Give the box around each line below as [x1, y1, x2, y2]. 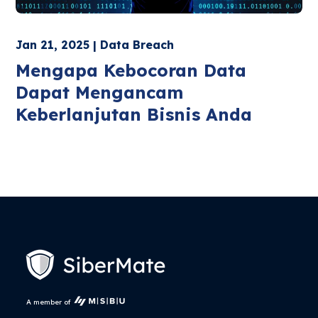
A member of [26, 297, 72, 307]
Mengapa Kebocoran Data [16, 60, 247, 82]
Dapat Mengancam [16, 82, 184, 104]
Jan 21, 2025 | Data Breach [16, 38, 175, 53]
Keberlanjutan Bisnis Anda [16, 104, 253, 126]
